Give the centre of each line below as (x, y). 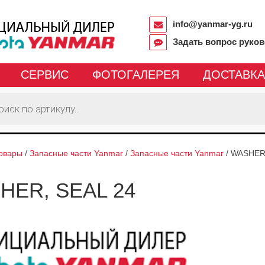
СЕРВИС (44, 75)
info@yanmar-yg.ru (213, 24)
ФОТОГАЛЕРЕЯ (135, 75)
